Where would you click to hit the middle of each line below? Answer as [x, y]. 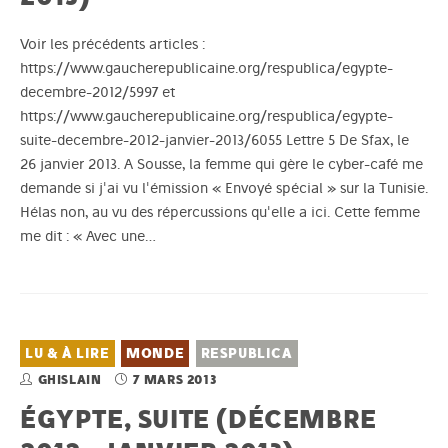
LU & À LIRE [67, 354]
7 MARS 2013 [175, 380]
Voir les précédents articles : [114, 44]
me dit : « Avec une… [88, 236]
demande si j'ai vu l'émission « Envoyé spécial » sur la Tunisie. [224, 188]
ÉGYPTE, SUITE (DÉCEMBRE [198, 419]
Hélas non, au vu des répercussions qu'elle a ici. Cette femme [220, 212]
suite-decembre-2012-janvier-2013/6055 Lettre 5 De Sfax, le [214, 140]
